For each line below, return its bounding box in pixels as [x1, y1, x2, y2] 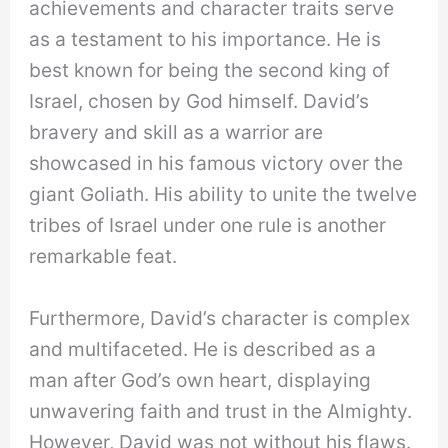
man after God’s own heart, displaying [29, 367, 372, 392]
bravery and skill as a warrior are [29, 120, 324, 145]
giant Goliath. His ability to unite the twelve [29, 182, 418, 207]
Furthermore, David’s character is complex [29, 305, 411, 330]
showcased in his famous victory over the [29, 151, 404, 176]
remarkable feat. [29, 244, 178, 269]
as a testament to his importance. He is [29, 27, 382, 52]
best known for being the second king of [29, 58, 391, 83]
